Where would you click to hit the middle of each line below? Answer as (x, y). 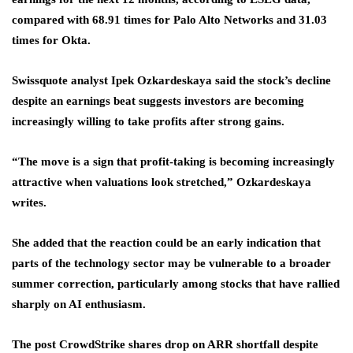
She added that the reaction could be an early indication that (166, 243)
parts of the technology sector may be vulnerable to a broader (171, 264)
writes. (29, 203)
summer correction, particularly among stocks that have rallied (176, 284)
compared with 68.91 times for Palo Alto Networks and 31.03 (169, 20)
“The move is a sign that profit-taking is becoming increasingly (173, 162)
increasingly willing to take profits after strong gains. (148, 122)
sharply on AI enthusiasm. (79, 305)
